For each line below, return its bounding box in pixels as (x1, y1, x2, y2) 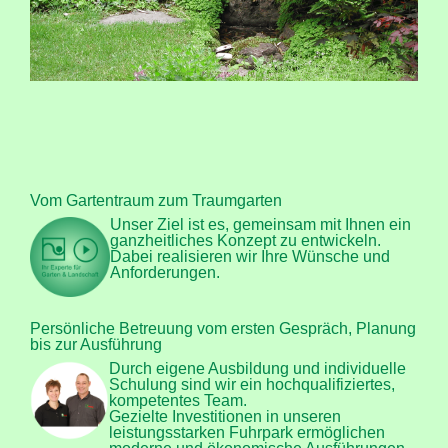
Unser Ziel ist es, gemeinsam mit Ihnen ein (110, 215, 412, 233)
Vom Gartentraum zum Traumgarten (30, 191, 282, 209)
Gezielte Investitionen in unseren (108, 407, 341, 425)
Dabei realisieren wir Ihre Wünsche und (110, 247, 391, 265)
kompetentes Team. (108, 391, 247, 409)
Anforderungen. (110, 263, 221, 281)
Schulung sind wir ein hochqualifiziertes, (108, 375, 395, 393)
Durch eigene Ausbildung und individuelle (108, 359, 406, 377)
